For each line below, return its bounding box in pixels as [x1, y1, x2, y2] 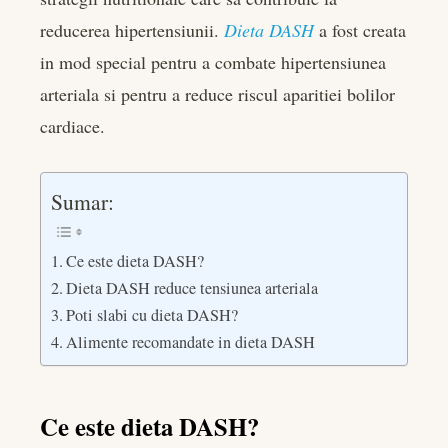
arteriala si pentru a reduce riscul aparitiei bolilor [40, 81, 395, 106]
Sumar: [51, 187, 114, 217]
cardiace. [40, 113, 105, 138]
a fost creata [314, 17, 406, 42]
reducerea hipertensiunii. [40, 17, 224, 42]
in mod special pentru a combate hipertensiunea [40, 49, 386, 74]
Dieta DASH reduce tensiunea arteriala [66, 277, 319, 300]
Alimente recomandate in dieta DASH [66, 331, 316, 354]
